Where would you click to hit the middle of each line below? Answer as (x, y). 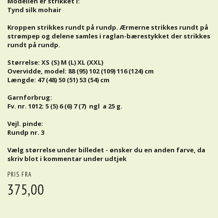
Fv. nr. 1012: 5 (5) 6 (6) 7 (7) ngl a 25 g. (65, 106)
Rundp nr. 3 (27, 132)
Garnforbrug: (30, 97)
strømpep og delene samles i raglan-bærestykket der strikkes (109, 36)
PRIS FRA (19, 174)
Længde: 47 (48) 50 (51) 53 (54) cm (58, 80)
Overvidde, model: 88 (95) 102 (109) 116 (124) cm (81, 71)
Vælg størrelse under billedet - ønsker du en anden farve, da (106, 150)
